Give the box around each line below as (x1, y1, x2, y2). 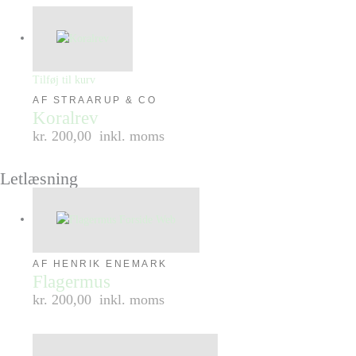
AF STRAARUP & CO (33, 94, 157, 106)
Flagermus (33, 271, 111, 292)
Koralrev (33, 107, 99, 128)
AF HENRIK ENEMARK (33, 257, 168, 269)
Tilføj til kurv (33, 73, 96, 86)
